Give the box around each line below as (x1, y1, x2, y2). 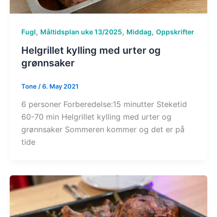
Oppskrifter (156, 27, 194, 36)
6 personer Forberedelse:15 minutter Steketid (21, 99, 187, 109)
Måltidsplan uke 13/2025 (40, 27, 122, 36)
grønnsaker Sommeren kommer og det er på (21, 124, 185, 135)
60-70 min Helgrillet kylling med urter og (21, 112, 171, 122)
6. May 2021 (42, 82, 78, 90)
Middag (126, 27, 152, 36)
